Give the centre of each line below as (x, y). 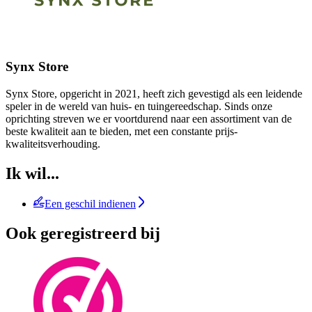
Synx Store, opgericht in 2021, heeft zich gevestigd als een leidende (154, 93)
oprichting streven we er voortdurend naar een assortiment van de (149, 118)
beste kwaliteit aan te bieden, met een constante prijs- (122, 131)
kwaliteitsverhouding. (53, 143)
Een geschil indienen (90, 204)
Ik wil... (32, 173)
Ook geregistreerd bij (83, 234)
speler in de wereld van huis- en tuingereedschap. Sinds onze (139, 106)
